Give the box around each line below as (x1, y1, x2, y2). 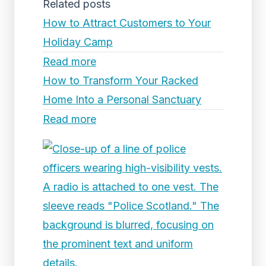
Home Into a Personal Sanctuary (43, 93, 201, 106)
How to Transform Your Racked (43, 74, 198, 87)
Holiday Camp (43, 36, 113, 48)
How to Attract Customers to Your (43, 17, 211, 29)
